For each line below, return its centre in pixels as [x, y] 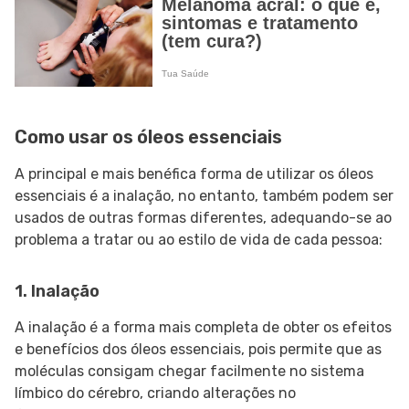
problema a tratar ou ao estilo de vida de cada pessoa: [199, 240]
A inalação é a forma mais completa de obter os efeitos [203, 328]
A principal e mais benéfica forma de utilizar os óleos [194, 174]
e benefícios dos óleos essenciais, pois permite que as [198, 350]
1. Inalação [57, 292]
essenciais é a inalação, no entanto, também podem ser [204, 196]
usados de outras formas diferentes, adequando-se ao [203, 218]
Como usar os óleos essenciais [148, 137]
